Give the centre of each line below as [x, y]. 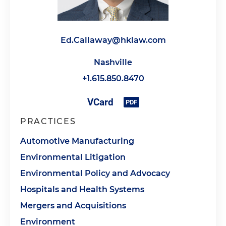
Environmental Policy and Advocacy [95, 173]
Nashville [113, 62]
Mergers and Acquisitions [73, 206]
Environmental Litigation [73, 157]
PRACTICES [48, 121]
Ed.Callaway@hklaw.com [113, 40]
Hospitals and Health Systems [82, 189]
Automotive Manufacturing [77, 141]
